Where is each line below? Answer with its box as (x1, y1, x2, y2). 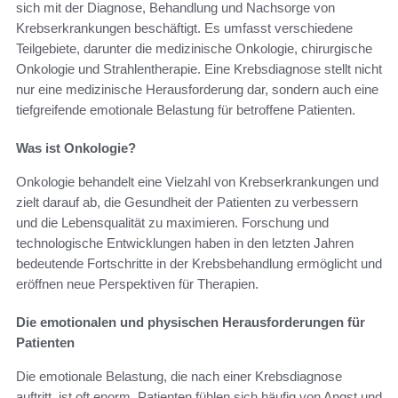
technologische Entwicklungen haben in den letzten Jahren (16, 235, 354, 251)
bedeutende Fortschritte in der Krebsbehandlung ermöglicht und (16, 255, 382, 271)
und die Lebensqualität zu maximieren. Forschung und (16, 214, 329, 230)
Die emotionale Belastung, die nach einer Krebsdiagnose (16, 368, 342, 384)
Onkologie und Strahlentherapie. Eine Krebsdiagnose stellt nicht (16, 60, 382, 76)
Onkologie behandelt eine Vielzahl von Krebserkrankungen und (16, 173, 378, 189)
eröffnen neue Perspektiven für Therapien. (16, 275, 259, 291)
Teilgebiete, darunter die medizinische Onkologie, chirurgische (16, 40, 372, 56)
